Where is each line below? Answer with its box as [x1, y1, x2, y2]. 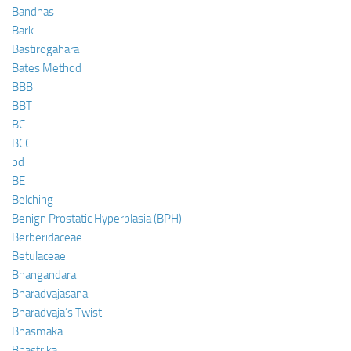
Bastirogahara [12, 42, 79, 56]
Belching [12, 192, 53, 207]
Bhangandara [12, 267, 76, 282]
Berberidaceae [12, 230, 82, 244]
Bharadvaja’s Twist [12, 305, 102, 320]
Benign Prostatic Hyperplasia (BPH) [12, 211, 182, 226]
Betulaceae [12, 248, 66, 263]
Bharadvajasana [12, 286, 88, 301]
